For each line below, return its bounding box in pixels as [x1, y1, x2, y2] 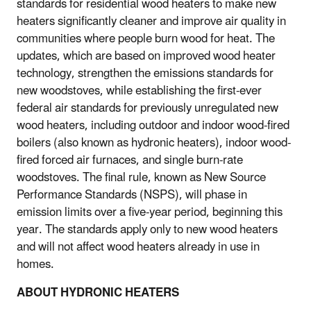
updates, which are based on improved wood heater [17, 43, 276, 69]
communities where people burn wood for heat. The [17, 26, 275, 51]
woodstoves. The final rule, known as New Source [17, 165, 266, 190]
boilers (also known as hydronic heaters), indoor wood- [17, 130, 291, 155]
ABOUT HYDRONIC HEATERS [17, 280, 179, 305]
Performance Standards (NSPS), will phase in [17, 182, 247, 208]
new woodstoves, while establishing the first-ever [17, 78, 262, 103]
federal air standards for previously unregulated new [17, 95, 278, 121]
